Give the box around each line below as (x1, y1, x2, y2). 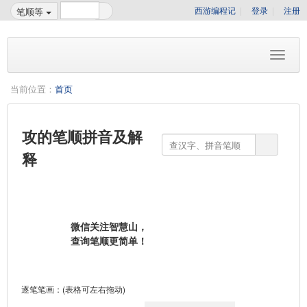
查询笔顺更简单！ (71, 234, 147, 247)
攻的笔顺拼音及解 (22, 125, 143, 147)
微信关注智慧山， (71, 219, 147, 233)
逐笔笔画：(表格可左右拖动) (21, 283, 125, 295)
